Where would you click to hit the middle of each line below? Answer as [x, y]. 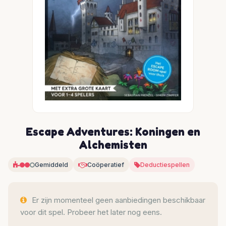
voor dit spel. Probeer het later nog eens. [91, 212]
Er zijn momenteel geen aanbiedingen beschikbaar [118, 200]
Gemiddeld [51, 165]
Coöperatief [106, 165]
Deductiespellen [165, 165]
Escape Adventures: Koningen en [113, 131]
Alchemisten [113, 145]
